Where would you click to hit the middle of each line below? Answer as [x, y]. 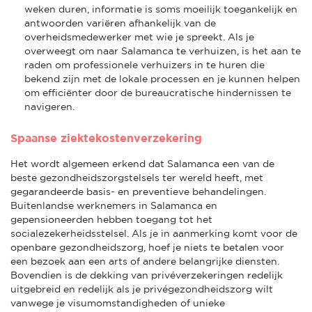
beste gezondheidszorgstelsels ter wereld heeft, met [137, 177]
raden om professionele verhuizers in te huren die [145, 64]
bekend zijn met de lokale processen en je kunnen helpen [162, 78]
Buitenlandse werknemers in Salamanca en [114, 205]
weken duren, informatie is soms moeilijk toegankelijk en [161, 9]
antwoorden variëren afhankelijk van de [120, 23]
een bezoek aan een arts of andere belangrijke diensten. [145, 261]
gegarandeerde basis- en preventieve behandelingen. [138, 191]
